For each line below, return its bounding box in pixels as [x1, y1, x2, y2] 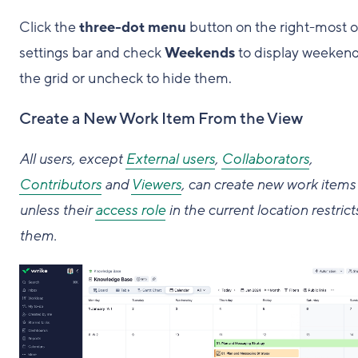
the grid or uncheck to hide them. [19, 69, 232, 89]
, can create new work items [181, 175, 356, 195]
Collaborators [221, 149, 309, 169]
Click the [19, 18, 79, 38]
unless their [19, 201, 95, 221]
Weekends [165, 43, 235, 63]
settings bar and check [19, 43, 165, 63]
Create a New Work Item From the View [19, 109, 303, 130]
